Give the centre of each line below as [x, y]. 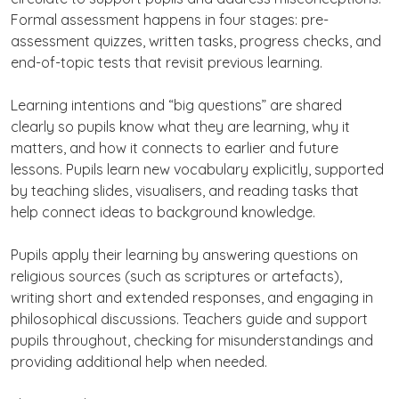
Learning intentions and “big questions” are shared [176, 105]
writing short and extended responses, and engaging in [192, 297]
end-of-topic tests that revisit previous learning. [167, 62]
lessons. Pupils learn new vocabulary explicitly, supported [197, 169]
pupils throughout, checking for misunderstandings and [192, 340]
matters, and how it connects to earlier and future [175, 148]
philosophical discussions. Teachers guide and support [189, 319]
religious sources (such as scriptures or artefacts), [176, 276]
